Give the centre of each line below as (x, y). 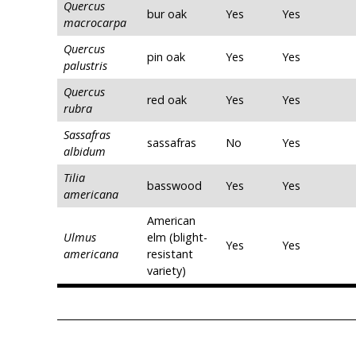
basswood (174, 186)
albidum (85, 152)
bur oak (167, 14)
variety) (166, 271)
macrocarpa (95, 23)
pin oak (166, 57)
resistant (170, 254)
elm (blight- (177, 238)
